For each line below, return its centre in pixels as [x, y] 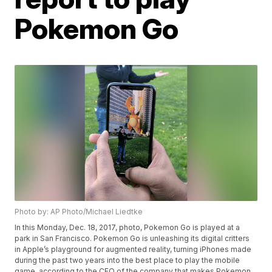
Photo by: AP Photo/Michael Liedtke [79, 212]
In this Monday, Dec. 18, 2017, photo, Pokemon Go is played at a [127, 228]
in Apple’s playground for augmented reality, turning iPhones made [133, 250]
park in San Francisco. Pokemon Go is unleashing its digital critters [132, 239]
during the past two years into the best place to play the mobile [127, 260]
